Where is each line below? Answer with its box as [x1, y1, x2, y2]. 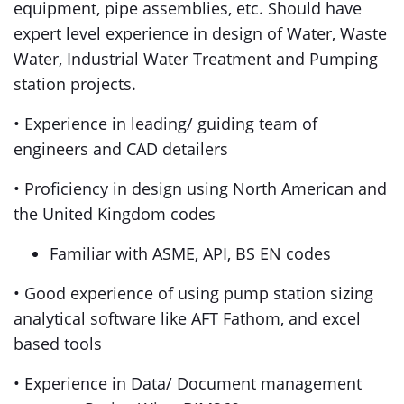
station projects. [14, 73, 136, 95]
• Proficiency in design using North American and [14, 178, 387, 199]
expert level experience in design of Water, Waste [14, 23, 387, 44]
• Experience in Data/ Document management [14, 372, 362, 394]
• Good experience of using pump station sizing [14, 282, 373, 304]
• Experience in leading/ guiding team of [14, 113, 317, 134]
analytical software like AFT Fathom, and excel [14, 308, 361, 329]
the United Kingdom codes [14, 203, 216, 225]
